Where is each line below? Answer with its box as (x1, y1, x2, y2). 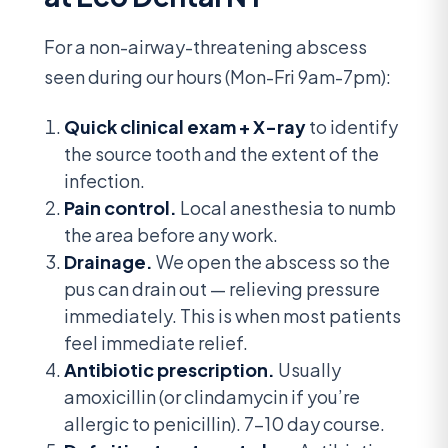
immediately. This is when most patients (64, 304, 401, 328)
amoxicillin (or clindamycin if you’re (64, 385, 360, 409)
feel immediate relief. (64, 331, 248, 355)
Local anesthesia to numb (177, 196, 396, 220)
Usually (275, 358, 341, 382)
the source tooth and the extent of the (64, 142, 379, 166)
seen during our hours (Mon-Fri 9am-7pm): (44, 64, 391, 88)
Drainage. (64, 250, 153, 274)
